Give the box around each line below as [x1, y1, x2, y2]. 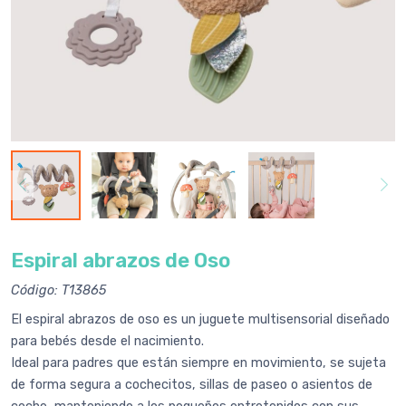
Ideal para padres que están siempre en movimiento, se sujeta [11, 355, 386, 372]
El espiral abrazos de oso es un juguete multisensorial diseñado [11, 312, 390, 328]
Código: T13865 [11, 283, 107, 299]
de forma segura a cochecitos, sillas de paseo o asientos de [11, 377, 372, 393]
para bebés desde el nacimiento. [11, 333, 204, 350]
